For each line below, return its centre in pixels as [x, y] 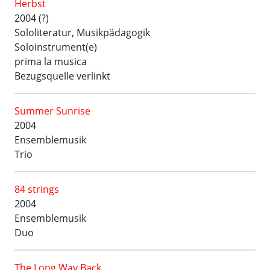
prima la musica [51, 61]
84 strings [37, 189]
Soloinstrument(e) [56, 47]
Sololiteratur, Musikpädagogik [82, 33]
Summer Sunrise [52, 111]
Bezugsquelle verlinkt [62, 76]
